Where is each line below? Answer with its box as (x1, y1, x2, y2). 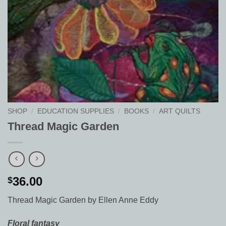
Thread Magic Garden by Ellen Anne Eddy (8, 195, 158, 204)
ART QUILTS (159, 107, 201, 116)
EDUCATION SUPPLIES (37, 107, 115, 116)
